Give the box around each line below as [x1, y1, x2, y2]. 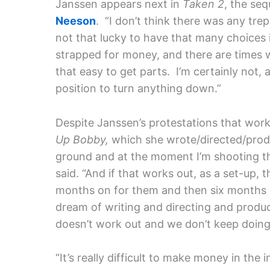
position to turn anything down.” [55, 81, 221, 95]
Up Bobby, [55, 133, 111, 146]
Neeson [55, 14, 96, 27]
